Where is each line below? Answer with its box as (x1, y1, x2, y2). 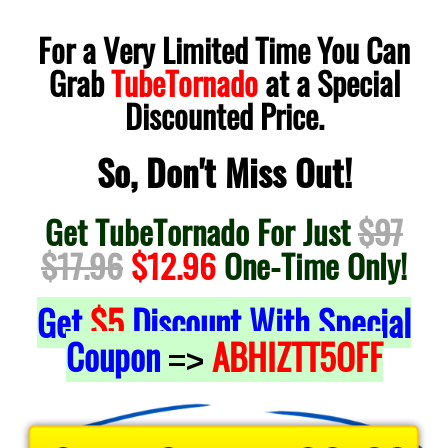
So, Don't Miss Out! (96, 146, 352, 198)
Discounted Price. (124, 91, 324, 139)
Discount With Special (124, 296, 411, 348)
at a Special (257, 58, 400, 106)
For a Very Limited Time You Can (38, 25, 410, 73)
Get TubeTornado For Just (45, 205, 358, 256)
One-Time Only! (216, 239, 407, 290)
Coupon (65, 330, 168, 382)
